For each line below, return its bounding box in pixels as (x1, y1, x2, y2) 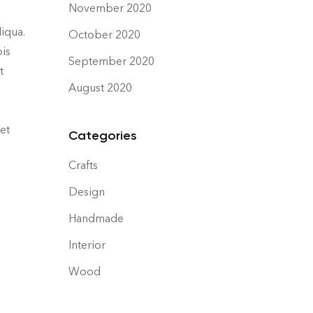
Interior (68, 238, 105, 252)
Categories (68, 128, 137, 143)
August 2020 (68, 81, 132, 94)
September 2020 (68, 54, 154, 68)
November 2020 (68, 1, 152, 15)
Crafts (68, 159, 98, 172)
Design (68, 185, 105, 198)
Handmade (68, 212, 124, 225)
